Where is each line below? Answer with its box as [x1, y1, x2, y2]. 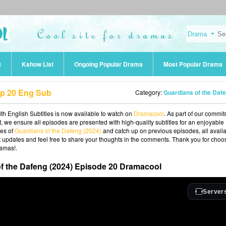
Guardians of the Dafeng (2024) [15, 126, 101, 135]
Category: [135, 88, 163, 96]
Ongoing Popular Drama [74, 60, 143, 69]
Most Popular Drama [163, 60, 222, 69]
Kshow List [22, 60, 53, 69]
